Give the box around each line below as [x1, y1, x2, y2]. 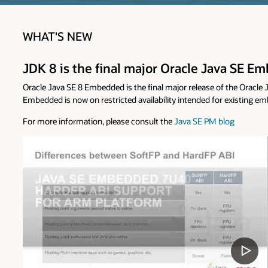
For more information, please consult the [23, 115, 174, 126]
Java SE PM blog [174, 115, 234, 126]
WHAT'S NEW [23, 29, 92, 44]
